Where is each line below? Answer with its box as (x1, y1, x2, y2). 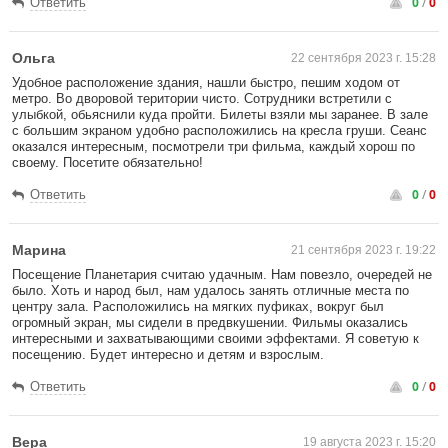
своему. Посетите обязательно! (12, 155, 203, 170)
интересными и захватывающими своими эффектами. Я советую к (12, 331, 419, 346)
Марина (12, 242, 66, 258)
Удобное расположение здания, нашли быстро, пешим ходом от (12, 75, 400, 90)
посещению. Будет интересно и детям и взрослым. (12, 347, 324, 362)
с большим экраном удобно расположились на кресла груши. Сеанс (12, 123, 427, 138)
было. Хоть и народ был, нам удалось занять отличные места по (12, 283, 409, 298)
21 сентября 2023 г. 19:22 (291, 243, 436, 257)
